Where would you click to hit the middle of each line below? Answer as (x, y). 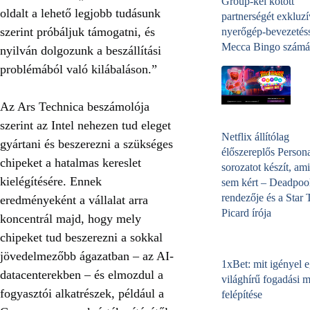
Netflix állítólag (255, 137)
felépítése (242, 295)
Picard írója (246, 213)
